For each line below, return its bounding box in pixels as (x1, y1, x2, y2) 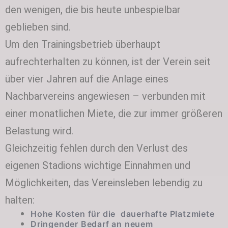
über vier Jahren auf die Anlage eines (5, 72, 168, 85)
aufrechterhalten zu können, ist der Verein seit (5, 55, 211, 68)
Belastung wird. (5, 124, 73, 137)
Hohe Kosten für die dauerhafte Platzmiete (31, 208, 215, 219)
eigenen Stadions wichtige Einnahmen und (5, 159, 190, 172)
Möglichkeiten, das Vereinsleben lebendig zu (5, 176, 203, 189)
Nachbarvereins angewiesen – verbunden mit (5, 90, 206, 102)
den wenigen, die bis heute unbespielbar (5, 3, 181, 16)
